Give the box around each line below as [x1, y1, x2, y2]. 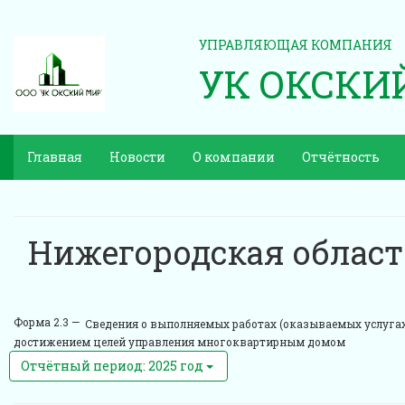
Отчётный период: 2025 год [21, 357, 206, 374]
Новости [109, 148, 165, 165]
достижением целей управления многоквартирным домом [14, 335, 345, 349]
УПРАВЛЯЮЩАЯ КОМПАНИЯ [199, 36, 392, 53]
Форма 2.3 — [14, 316, 80, 329]
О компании [193, 148, 275, 165]
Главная [27, 148, 82, 165]
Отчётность [302, 148, 380, 165]
